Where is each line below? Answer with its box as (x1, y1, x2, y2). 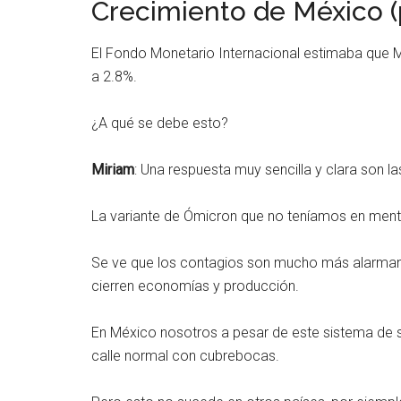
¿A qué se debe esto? (91, 115, 228, 132)
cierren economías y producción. (91, 277, 299, 294)
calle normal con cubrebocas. (91, 347, 279, 364)
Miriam (91, 161, 134, 178)
